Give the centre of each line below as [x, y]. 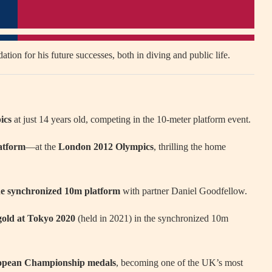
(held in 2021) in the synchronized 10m [152, 218]
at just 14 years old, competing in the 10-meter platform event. [131, 119]
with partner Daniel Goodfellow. [184, 191]
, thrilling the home [190, 147]
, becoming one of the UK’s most [179, 263]
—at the [42, 147]
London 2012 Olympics [106, 147]
